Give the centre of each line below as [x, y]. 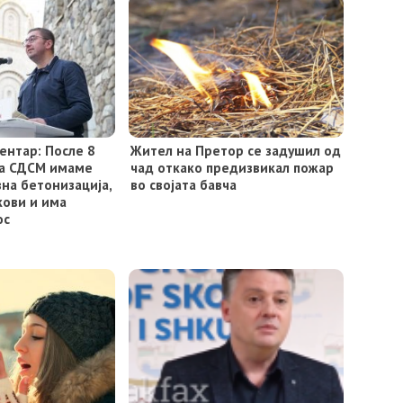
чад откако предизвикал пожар [232, 167]
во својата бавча [183, 184]
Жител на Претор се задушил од [235, 150]
